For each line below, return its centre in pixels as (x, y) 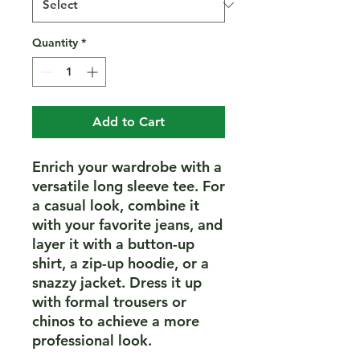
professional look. (92, 340)
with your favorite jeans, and (127, 225)
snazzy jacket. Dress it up (117, 282)
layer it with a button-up (113, 244)
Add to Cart (129, 122)
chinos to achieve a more (116, 321)
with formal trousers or (109, 302)
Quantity (55, 43)
